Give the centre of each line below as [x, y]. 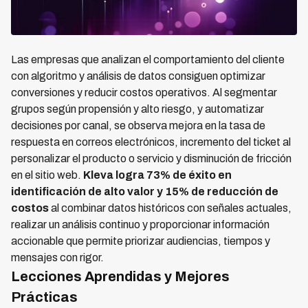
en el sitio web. [47, 175]
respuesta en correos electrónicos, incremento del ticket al [151, 142]
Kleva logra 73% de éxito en [157, 175]
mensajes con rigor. [57, 257]
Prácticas [44, 297]
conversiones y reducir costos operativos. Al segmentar [144, 92]
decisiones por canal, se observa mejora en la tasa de [138, 125]
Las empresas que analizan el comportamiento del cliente [148, 59]
